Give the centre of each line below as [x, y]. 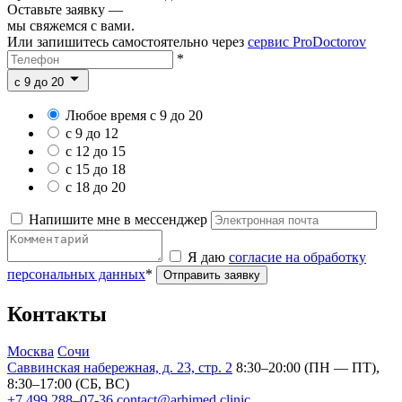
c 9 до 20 [41, 82]
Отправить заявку [212, 275]
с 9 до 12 [92, 133]
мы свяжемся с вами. [71, 25]
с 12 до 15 [96, 151]
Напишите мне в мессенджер [118, 219]
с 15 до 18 [96, 169]
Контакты [57, 314]
